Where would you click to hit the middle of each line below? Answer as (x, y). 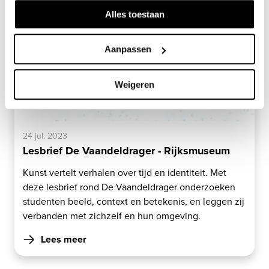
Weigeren (134, 84)
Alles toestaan (134, 14)
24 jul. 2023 (45, 136)
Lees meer (64, 239)
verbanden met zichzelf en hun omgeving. (112, 216)
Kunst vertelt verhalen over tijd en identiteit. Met (125, 172)
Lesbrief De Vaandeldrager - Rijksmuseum (126, 151)
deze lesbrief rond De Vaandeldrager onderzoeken (129, 187)
